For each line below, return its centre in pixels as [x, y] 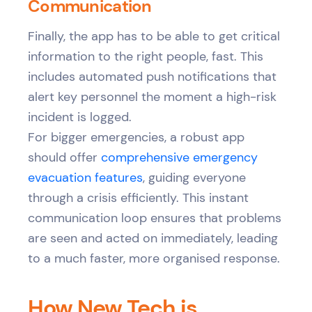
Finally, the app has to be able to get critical [154, 36]
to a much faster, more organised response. [154, 258]
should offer [64, 157]
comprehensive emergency [179, 157]
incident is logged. [80, 117]
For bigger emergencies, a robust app [136, 137]
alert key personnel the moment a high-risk [152, 96]
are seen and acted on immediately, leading [153, 238]
